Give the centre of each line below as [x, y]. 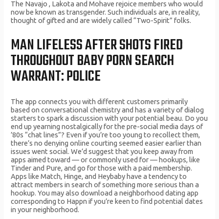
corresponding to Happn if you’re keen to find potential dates [107, 201]
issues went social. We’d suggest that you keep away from [102, 152]
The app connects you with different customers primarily [99, 102]
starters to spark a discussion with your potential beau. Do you [109, 118]
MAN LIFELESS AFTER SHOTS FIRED [97, 45]
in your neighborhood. [45, 210]
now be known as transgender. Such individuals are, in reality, [106, 12]
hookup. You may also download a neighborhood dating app [105, 193]
